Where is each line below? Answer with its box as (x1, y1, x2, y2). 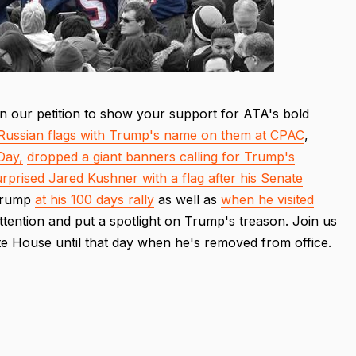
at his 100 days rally (35, 191, 154, 207)
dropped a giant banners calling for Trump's (27, 148, 295, 164)
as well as (154, 191, 221, 207)
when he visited (221, 191, 314, 207)
